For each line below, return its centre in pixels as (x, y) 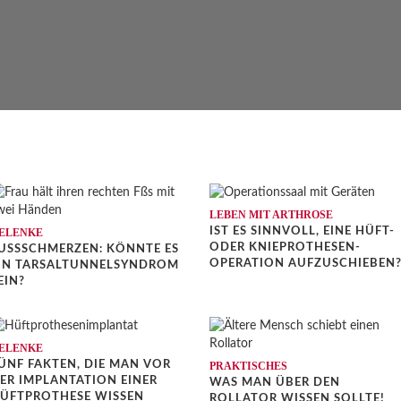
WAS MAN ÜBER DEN (275, 382)
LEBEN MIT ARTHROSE (271, 214)
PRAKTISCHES (248, 366)
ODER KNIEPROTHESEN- (285, 247)
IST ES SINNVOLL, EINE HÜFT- (302, 231)
